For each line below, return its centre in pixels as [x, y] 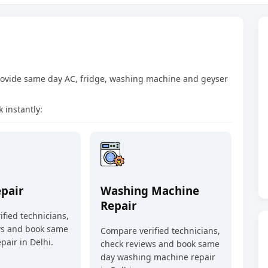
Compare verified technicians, [160, 231]
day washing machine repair [158, 257]
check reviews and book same [160, 244]
